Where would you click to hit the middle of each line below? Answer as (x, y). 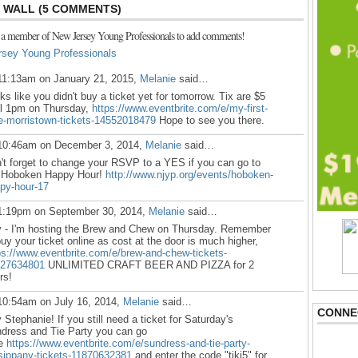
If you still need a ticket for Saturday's (145, 319)
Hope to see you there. (210, 120)
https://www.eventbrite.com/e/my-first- (180, 108)
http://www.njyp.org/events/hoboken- (189, 175)
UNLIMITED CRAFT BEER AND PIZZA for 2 (149, 265)
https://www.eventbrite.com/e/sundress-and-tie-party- (128, 343)
